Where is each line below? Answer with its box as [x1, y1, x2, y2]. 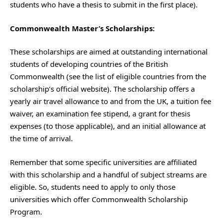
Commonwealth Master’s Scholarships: [10, 23, 155, 33]
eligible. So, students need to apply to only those [10, 181, 175, 192]
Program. [10, 206, 42, 217]
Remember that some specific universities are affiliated [10, 157, 197, 167]
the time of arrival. [10, 133, 75, 143]
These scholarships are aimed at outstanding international [10, 47, 208, 56]
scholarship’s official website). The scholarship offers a [10, 84, 195, 94]
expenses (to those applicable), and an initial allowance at [10, 121, 206, 131]
